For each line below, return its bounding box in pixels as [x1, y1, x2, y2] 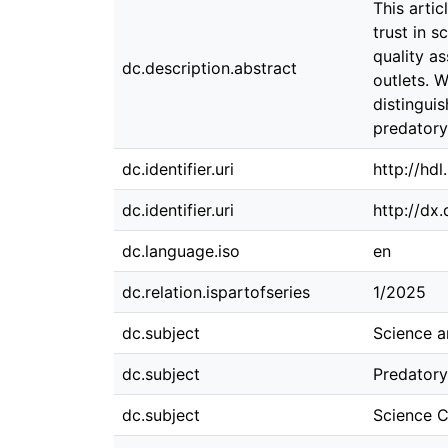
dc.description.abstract [122, 58, 297, 78]
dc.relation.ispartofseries [122, 282, 310, 302]
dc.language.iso [122, 241, 240, 261]
